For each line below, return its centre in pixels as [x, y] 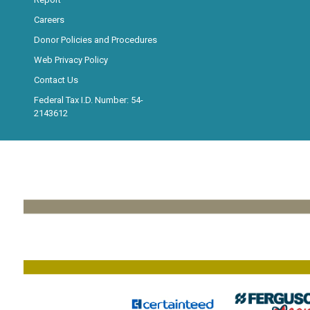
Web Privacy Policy [71, 60]
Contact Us [56, 80]
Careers [49, 20]
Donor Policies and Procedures [95, 40]
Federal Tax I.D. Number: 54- [88, 100]
